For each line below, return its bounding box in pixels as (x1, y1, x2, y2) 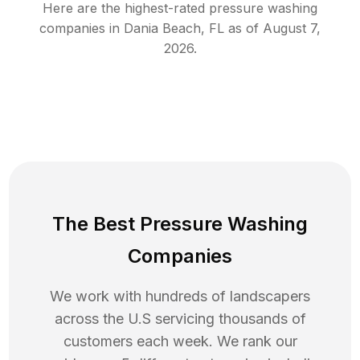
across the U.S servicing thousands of (54, 310, 306, 328)
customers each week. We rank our (63, 333, 297, 350)
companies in (39, 20, 120, 37)
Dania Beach (124, 20, 201, 37)
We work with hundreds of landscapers (50, 288, 310, 305)
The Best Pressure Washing (52, 212, 308, 236)
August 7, (263, 20, 321, 37)
